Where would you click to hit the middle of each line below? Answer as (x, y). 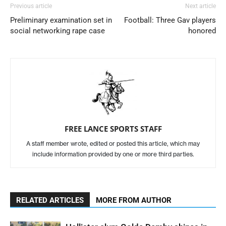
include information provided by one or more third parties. (113, 154)
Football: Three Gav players (170, 20)
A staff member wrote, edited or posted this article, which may (113, 143)
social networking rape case (58, 31)
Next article (201, 6)
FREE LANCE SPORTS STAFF (113, 128)
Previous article (31, 6)
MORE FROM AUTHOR (134, 200)
